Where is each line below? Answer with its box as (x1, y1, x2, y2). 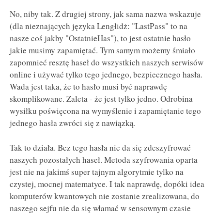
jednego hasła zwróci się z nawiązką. (10, 117, 136, 128)
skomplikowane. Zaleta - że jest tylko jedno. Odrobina (10, 93, 193, 104)
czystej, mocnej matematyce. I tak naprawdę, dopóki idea (10, 178, 204, 189)
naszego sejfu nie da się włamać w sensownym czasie (10, 202, 191, 214)
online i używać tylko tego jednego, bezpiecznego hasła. (10, 69, 202, 80)
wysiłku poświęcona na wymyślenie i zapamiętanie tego (10, 105, 201, 116)
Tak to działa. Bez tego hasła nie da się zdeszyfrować (10, 141, 191, 153)
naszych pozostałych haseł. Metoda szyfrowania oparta (10, 154, 198, 165)
